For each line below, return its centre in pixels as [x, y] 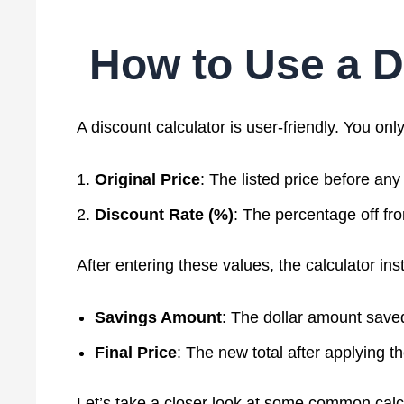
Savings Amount [158, 317]
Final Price [135, 352]
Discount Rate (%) [164, 214]
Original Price [147, 179]
